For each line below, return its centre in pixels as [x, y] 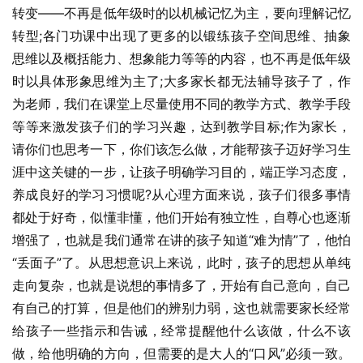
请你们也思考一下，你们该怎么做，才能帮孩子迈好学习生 [181, 149]
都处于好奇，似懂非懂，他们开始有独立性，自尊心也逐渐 [181, 217]
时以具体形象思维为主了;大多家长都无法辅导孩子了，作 [181, 81]
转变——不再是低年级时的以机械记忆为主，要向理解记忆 [181, 13]
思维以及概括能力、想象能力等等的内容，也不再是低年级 [181, 58]
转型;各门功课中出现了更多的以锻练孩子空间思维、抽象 [181, 36]
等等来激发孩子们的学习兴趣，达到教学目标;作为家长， [181, 126]
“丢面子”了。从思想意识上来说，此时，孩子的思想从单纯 [181, 263]
